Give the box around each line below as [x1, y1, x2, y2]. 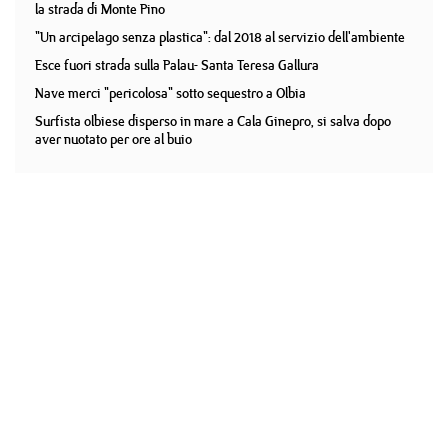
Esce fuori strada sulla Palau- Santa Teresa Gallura [35, 55, 319, 75]
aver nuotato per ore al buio [35, 129, 192, 149]
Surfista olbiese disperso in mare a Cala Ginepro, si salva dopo [35, 111, 391, 131]
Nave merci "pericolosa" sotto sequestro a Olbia [35, 83, 306, 103]
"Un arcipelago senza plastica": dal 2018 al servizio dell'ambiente [35, 27, 405, 47]
